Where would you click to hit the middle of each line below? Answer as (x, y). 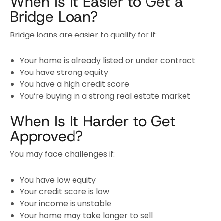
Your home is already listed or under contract (108, 60)
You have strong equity (64, 72)
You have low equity (58, 180)
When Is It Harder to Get (93, 121)
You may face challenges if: (62, 154)
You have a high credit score (74, 84)
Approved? (46, 136)
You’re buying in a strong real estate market (105, 96)
